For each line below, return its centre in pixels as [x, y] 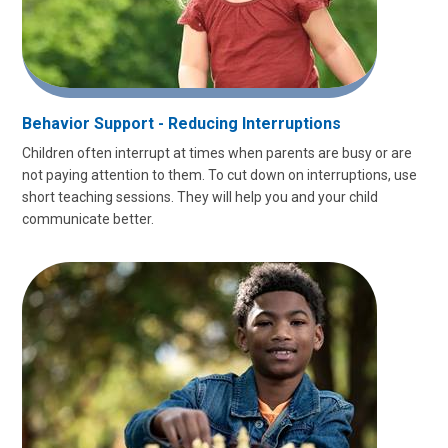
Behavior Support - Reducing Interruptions [181, 123]
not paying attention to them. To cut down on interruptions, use [219, 175]
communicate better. [88, 219]
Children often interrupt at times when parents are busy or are [217, 153]
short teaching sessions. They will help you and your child [200, 197]
